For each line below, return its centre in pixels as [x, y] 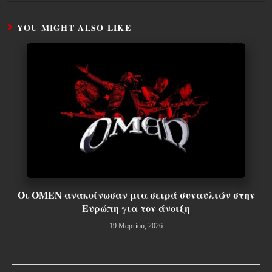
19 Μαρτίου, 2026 [136, 226]
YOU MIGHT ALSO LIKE [74, 27]
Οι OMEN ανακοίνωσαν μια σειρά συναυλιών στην [136, 194]
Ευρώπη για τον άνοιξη [136, 208]
